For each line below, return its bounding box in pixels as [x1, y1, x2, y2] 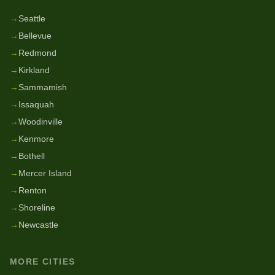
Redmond [18, 48, 56, 58]
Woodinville [18, 117, 63, 126]
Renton [18, 185, 47, 195]
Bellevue [18, 31, 52, 41]
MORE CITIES [10, 257, 76, 266]
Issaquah [18, 99, 54, 109]
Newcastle [18, 220, 58, 230]
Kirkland [18, 65, 50, 75]
